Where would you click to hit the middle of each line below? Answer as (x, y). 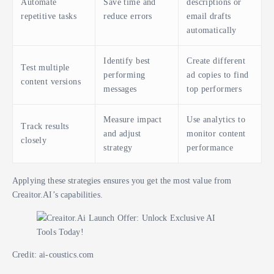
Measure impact (133, 119)
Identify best (127, 60)
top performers (214, 88)
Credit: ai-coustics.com (53, 254)
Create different (216, 60)
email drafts (209, 16)
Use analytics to (216, 119)
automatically (212, 30)
